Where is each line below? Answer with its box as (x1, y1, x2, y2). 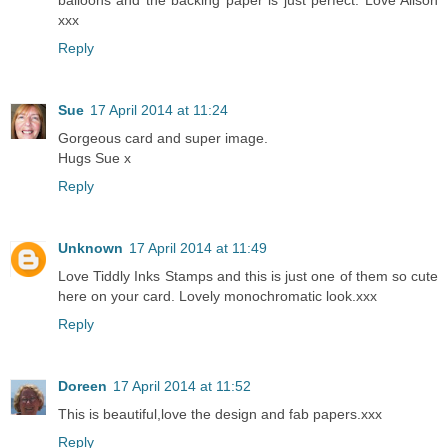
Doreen (58, 378, 107, 395)
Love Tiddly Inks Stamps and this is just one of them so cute (58, 268, 438, 285)
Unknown (58, 240, 123, 257)
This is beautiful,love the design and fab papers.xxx (58, 406, 382, 423)
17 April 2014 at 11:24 (90, 102, 228, 119)
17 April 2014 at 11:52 (113, 378, 251, 395)
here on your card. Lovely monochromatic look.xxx (58, 288, 377, 305)
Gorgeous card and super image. (58, 130, 268, 147)
